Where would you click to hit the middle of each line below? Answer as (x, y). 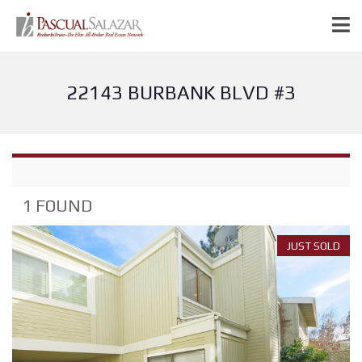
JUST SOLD (314, 246)
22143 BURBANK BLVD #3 (181, 93)
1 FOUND (57, 206)
